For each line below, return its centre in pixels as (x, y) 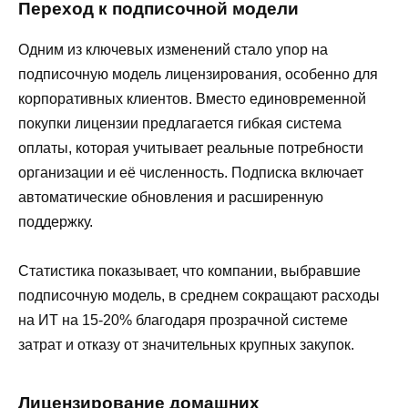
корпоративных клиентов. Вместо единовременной (192, 99)
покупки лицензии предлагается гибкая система (180, 124)
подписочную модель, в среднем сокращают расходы (199, 296)
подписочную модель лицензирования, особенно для (198, 75)
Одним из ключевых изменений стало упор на (173, 50)
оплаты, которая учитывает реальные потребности (191, 148)
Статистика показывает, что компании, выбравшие (189, 271)
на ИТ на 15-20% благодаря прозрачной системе (183, 321)
